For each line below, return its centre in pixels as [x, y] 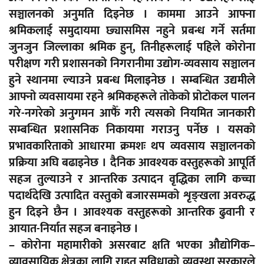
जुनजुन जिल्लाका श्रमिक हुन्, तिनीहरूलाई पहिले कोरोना [132, 47]
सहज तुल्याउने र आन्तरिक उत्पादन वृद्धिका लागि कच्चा [132, 179]
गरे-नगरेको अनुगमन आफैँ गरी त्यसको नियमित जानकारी [132, 113]
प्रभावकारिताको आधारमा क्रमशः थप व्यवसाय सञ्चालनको [132, 146]
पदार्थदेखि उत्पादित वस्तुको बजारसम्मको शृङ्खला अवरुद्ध [132, 196]
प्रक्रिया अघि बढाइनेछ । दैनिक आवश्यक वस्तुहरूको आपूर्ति [132, 163]
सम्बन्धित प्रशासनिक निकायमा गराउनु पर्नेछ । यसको [132, 130]
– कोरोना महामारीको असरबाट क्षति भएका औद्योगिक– [132, 245]
